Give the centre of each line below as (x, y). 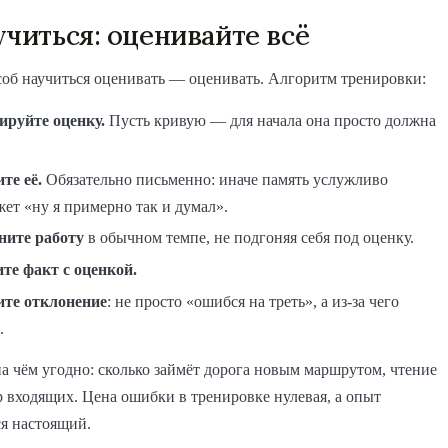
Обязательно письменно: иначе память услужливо (215, 179)
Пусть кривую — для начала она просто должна (270, 120)
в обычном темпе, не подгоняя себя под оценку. (249, 238)
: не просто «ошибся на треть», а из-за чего (253, 302)
